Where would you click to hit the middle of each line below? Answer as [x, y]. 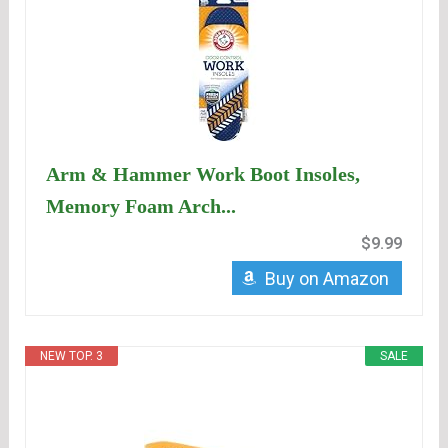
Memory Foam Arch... [141, 206]
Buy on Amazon [326, 279]
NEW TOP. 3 [72, 356]
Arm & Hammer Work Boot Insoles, [203, 174]
